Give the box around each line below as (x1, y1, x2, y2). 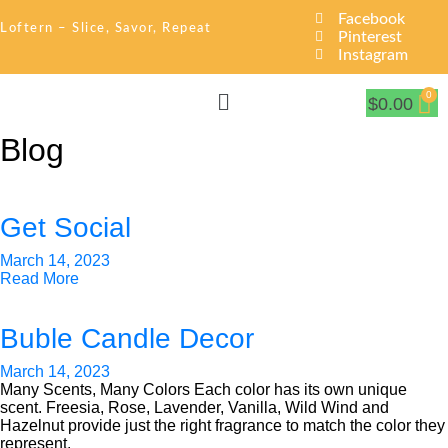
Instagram (338, 47, 409, 63)
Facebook (338, 11, 406, 27)
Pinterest (338, 29, 403, 45)
